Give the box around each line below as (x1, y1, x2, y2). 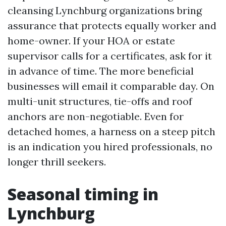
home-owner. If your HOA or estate (8, 34, 175, 47)
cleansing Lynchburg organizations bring (8, 4, 202, 17)
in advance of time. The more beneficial (8, 65, 194, 77)
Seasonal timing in (8, 183, 158, 205)
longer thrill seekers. (8, 155, 106, 168)
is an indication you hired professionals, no (8, 140, 212, 153)
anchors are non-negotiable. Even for (8, 110, 184, 123)
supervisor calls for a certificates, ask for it (8, 49, 212, 62)
